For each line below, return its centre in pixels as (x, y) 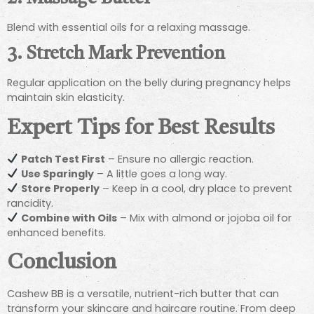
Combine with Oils (69, 218)
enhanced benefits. (56, 232)
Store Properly (61, 188)
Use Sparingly (58, 173)
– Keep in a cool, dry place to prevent (196, 188)
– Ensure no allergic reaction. (180, 159)
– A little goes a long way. (161, 173)
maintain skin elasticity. (66, 98)
